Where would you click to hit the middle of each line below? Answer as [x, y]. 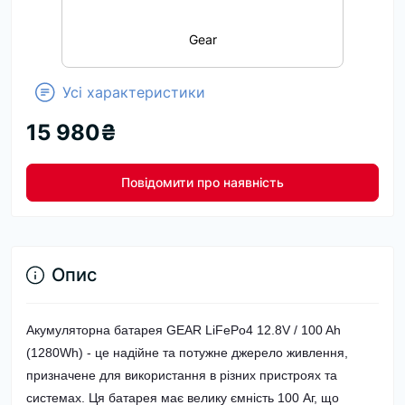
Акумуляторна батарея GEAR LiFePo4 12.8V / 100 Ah [184, 330]
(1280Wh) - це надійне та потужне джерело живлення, [187, 353]
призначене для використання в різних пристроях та [182, 375]
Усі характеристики [134, 92]
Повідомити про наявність [202, 182]
